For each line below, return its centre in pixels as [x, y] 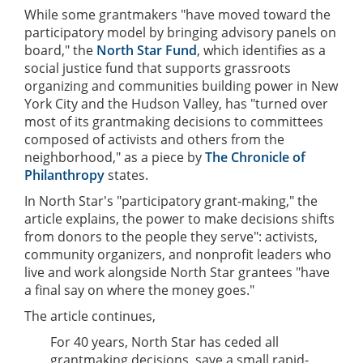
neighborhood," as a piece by [115, 157]
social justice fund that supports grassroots [158, 68]
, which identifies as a [261, 50]
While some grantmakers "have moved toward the [177, 14]
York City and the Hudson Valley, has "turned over [176, 103]
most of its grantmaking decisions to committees [174, 121]
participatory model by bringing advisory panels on [180, 32]
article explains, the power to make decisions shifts [179, 218]
